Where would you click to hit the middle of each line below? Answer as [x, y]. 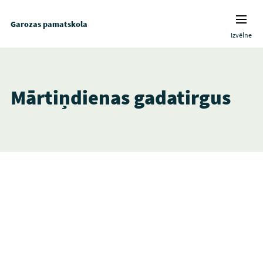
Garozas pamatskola [49, 24]
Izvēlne [242, 35]
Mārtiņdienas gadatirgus [120, 97]
